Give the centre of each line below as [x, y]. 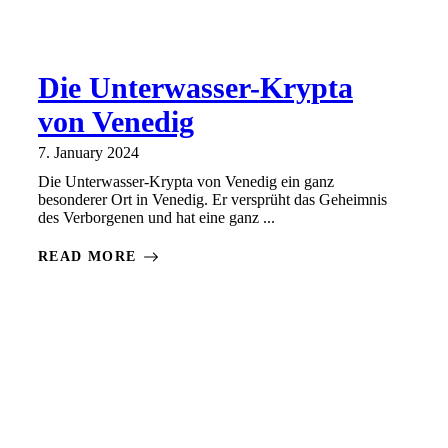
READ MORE [87, 257]
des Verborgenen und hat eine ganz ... [156, 218]
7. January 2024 [88, 153]
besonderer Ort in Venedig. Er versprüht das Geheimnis [212, 200]
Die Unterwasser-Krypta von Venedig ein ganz [186, 182]
